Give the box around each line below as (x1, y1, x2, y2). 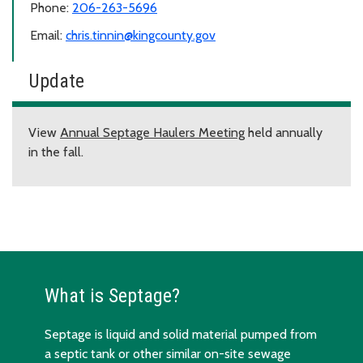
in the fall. (28, 144, 83, 160)
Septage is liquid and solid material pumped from (45, 327, 317, 343)
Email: (30, 28, 66, 44)
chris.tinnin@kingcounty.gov (66, 28, 216, 44)
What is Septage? (45, 284, 185, 308)
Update (28, 70, 84, 93)
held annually (245, 125, 322, 141)
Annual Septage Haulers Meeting (60, 125, 245, 141)
